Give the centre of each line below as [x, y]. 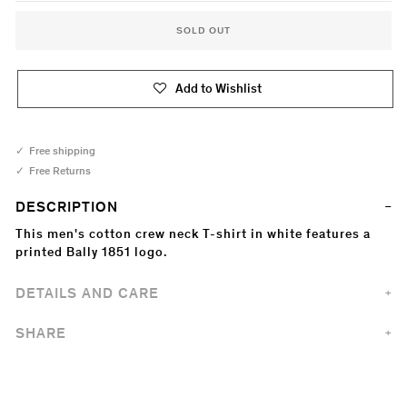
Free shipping [62, 151]
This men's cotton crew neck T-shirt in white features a [193, 234]
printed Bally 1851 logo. [91, 252]
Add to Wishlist [218, 89]
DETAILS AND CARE [87, 293]
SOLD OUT [203, 30]
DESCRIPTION [67, 207]
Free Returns [60, 171]
